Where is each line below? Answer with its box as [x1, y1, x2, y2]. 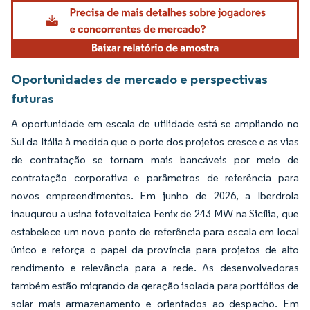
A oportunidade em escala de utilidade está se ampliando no [11, 117, 299, 131]
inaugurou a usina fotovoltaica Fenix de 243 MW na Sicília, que [11, 207, 299, 221]
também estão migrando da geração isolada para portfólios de [11, 279, 299, 293]
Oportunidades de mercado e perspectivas [11, 71, 268, 88]
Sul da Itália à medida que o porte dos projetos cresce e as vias [11, 135, 299, 149]
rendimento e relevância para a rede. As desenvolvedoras [11, 261, 299, 275]
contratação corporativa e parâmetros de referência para [11, 171, 299, 185]
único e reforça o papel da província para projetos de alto [11, 243, 299, 257]
